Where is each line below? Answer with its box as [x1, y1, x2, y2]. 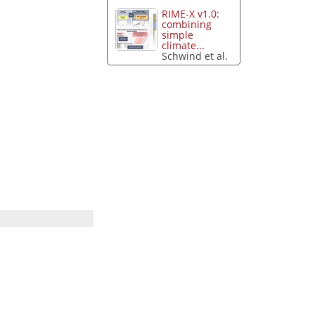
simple [162, 28, 194, 42]
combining [162, 18, 212, 32]
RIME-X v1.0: [162, 7, 220, 21]
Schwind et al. [162, 49, 229, 63]
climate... [162, 39, 205, 53]
